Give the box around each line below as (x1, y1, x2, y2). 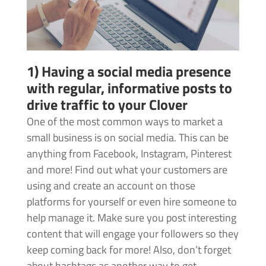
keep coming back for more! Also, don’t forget (26, 242, 231, 258)
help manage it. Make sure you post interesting (26, 210, 236, 226)
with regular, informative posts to (26, 77, 232, 99)
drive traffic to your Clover (26, 94, 188, 116)
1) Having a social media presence (26, 61, 231, 83)
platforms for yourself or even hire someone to (26, 194, 237, 210)
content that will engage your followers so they (26, 226, 239, 242)
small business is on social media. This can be (26, 129, 229, 146)
